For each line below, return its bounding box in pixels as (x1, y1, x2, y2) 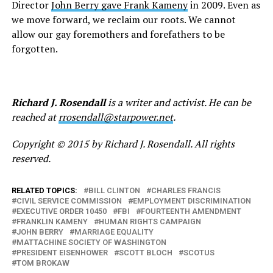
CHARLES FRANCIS (151, 186, 221, 196)
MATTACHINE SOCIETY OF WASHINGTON (16, 238, 166, 247)
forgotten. (11, 42, 58, 56)
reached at (11, 110, 58, 124)
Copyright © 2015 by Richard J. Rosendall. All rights (11, 137, 235, 151)
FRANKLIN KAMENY (16, 217, 88, 227)
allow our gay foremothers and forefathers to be (11, 27, 225, 41)
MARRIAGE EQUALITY (74, 227, 154, 237)
